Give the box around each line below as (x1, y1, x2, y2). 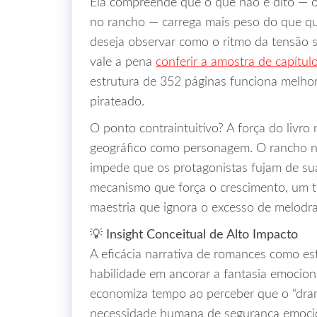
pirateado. (90, 96, 144, 108)
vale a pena (90, 56, 156, 69)
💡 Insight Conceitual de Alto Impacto (90, 229, 298, 241)
